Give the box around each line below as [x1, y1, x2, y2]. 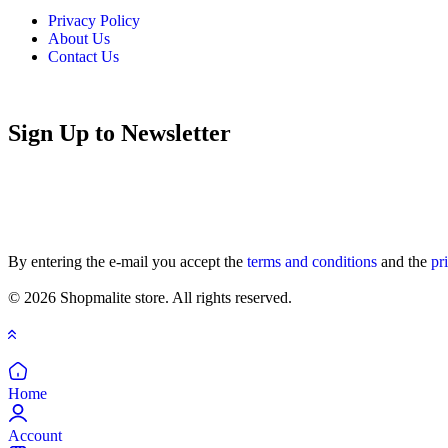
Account [8, 426, 62, 444]
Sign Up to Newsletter [8, 119, 231, 146]
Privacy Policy [48, 11, 140, 29]
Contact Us [48, 47, 119, 65]
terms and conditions [247, 252, 377, 270]
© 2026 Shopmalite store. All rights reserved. [8, 288, 292, 306]
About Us [48, 29, 110, 47]
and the [377, 252, 431, 270]
